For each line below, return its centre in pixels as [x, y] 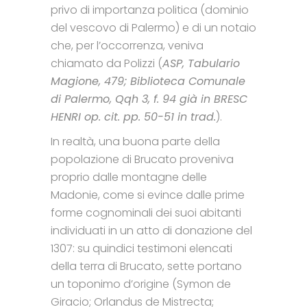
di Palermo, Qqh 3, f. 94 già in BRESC [149, 99]
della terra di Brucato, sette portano [146, 266]
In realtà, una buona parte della [135, 141]
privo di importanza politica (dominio [150, 10]
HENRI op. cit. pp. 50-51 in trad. [133, 116]
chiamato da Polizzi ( [107, 63]
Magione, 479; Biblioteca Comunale [148, 81]
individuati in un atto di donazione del [151, 230]
